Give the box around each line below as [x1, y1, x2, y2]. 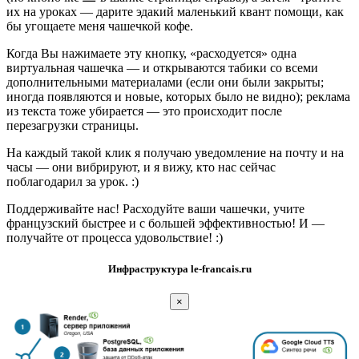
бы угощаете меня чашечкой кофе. [6, 18, 193, 33]
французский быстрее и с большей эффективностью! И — [6, 216, 325, 230]
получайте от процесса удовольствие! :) [6, 230, 223, 244]
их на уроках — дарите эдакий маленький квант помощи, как [6, 4, 344, 18]
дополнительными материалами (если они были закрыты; [6, 75, 324, 89]
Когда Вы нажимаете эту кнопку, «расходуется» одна [6, 46, 296, 60]
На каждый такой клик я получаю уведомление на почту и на [6, 145, 344, 159]
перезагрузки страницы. [6, 118, 139, 132]
